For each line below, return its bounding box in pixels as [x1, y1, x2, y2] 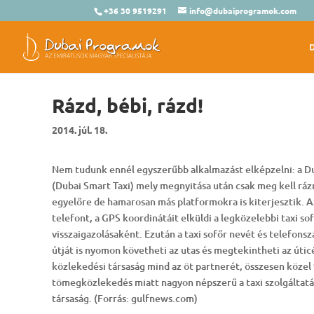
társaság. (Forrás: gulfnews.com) [51, 291, 198, 305]
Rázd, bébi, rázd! [51, 92, 203, 117]
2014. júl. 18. [51, 123, 107, 136]
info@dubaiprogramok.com [189, 5, 297, 16]
